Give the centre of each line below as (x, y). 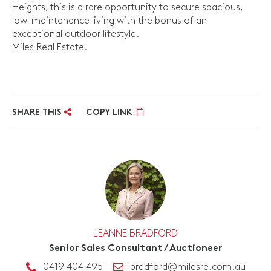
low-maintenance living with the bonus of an (109, 21)
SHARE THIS (38, 113)
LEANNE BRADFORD (135, 234)
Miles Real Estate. (50, 48)
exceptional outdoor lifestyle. (76, 34)
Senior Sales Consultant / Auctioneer (135, 249)
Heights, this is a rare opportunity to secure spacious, (127, 8)
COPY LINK (110, 113)
